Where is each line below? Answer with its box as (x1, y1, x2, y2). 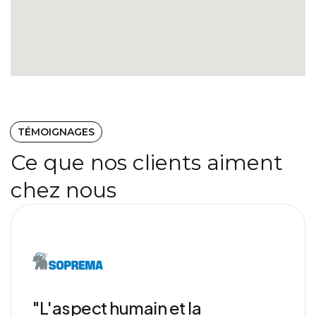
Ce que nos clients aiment (11, 149, 283, 176)
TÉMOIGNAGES (18, 125, 95, 138)
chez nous (11, 176, 116, 203)
